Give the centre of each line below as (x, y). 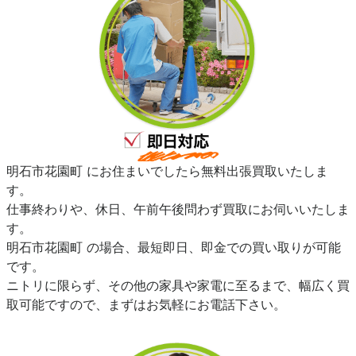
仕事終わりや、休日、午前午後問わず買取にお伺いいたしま (178, 209)
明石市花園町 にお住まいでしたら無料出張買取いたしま (167, 171)
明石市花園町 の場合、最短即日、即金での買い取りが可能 (174, 248)
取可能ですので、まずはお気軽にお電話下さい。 (146, 305)
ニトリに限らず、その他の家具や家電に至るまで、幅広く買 (178, 286)
